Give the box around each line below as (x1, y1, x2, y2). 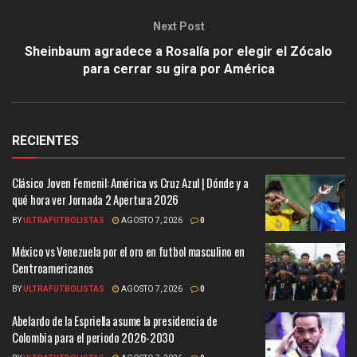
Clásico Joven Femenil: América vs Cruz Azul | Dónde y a (12, 173, 249, 191)
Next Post (152, 19, 205, 33)
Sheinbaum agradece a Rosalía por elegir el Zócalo (25, 43, 332, 59)
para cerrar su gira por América (82, 61, 275, 76)
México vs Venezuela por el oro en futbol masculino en (12, 242, 245, 261)
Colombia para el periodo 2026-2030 (12, 328, 175, 346)
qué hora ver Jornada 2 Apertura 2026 (12, 190, 179, 208)
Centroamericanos (12, 259, 94, 277)
